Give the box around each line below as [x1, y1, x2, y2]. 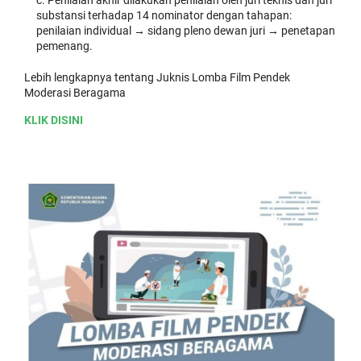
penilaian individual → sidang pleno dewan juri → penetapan [36, 23, 335, 37]
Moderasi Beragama [24, 85, 126, 99]
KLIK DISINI [24, 113, 83, 127]
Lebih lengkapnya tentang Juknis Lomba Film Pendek [24, 70, 290, 84]
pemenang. [36, 39, 93, 52]
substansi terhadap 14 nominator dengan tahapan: [36, 8, 292, 22]
